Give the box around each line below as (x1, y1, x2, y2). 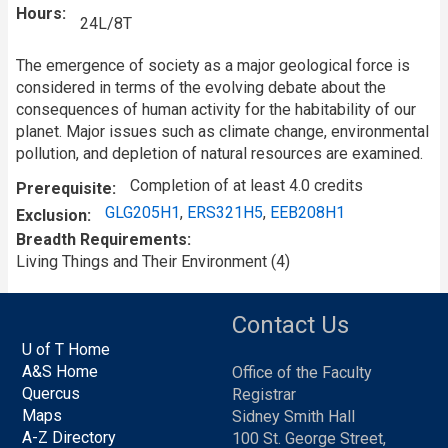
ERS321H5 (187, 203, 263, 223)
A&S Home (22, 362, 99, 382)
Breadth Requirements (16, 230, 187, 250)
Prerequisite (16, 179, 112, 199)
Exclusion (16, 206, 87, 226)
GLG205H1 (105, 203, 180, 223)
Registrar (232, 385, 296, 405)
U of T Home (22, 340, 111, 360)
